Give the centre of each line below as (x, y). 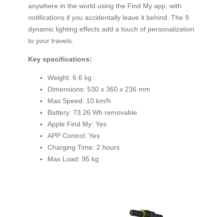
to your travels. (51, 40)
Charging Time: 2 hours (84, 147)
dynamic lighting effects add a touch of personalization (111, 29)
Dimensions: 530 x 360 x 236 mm (99, 89)
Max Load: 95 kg (73, 159)
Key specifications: (60, 59)
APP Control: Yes (74, 135)
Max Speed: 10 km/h (79, 101)
